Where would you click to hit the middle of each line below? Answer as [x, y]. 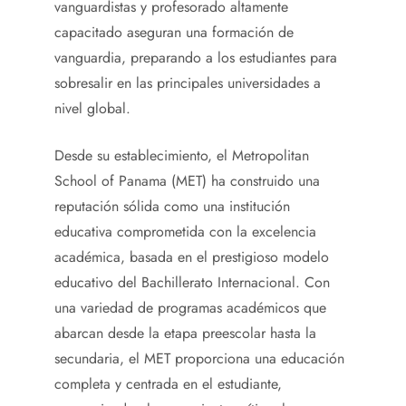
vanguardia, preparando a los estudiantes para [196, 58]
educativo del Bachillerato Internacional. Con [192, 283]
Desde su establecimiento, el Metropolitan [182, 156]
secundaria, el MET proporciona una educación [199, 359]
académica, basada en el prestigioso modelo [192, 257]
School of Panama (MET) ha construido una [187, 181]
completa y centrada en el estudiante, [168, 384]
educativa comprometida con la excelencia [185, 232]
